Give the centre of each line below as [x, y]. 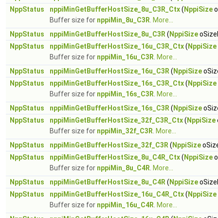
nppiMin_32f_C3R [125, 131]
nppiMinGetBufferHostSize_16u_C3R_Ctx [117, 46]
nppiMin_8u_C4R [123, 168]
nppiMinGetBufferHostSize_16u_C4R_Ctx [117, 194]
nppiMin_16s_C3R [125, 94]
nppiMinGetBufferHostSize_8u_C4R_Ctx [115, 157]
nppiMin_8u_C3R [123, 20]
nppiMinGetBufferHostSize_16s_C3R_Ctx [117, 83]
